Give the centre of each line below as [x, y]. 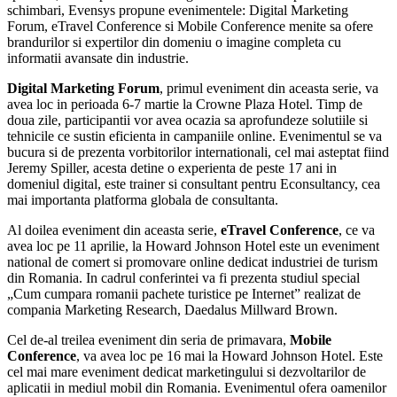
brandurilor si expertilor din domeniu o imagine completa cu [174, 42]
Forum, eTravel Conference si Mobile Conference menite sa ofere [190, 26]
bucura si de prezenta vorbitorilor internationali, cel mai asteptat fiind [198, 152]
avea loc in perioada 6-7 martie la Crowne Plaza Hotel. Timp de [185, 104]
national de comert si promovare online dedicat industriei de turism [192, 261]
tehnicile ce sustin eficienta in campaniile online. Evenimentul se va [195, 136]
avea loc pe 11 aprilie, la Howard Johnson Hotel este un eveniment [193, 245]
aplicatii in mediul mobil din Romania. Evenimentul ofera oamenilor [197, 387]
